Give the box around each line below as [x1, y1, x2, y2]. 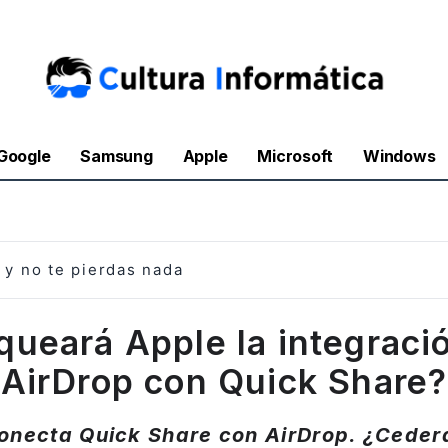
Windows [363, 146, 436, 167]
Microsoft [257, 146, 334, 167]
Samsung [80, 146, 153, 167]
